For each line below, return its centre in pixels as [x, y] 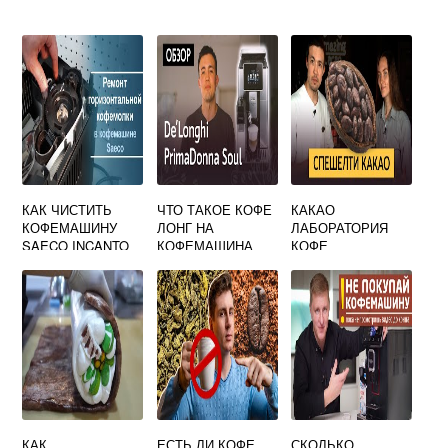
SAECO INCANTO [76, 245]
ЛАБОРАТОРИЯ [340, 227]
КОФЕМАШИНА [204, 245]
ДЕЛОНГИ [187, 263]
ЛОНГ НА [185, 227]
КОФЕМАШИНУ [70, 227]
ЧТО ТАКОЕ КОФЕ [214, 209]
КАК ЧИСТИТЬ [67, 209]
